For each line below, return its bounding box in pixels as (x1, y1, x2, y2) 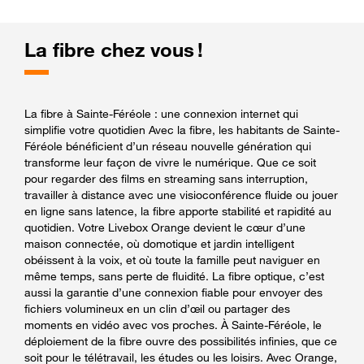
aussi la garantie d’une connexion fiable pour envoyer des (24, 284, 323, 299)
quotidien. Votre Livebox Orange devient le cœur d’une (24, 219, 305, 234)
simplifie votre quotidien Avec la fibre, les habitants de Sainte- (24, 122, 340, 136)
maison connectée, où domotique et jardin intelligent (24, 236, 294, 250)
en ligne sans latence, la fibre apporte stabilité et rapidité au (24, 203, 331, 218)
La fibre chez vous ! (24, 37, 203, 62)
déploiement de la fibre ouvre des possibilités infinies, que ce (24, 333, 337, 348)
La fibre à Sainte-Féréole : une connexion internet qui (24, 106, 298, 120)
